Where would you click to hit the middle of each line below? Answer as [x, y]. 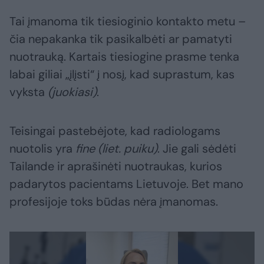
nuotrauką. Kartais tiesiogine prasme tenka [124, 56]
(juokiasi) [72, 92]
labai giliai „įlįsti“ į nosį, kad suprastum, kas [122, 74]
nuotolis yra [42, 148]
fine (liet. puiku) [116, 148]
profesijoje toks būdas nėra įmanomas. [114, 201]
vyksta [29, 92]
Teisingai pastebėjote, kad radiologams [115, 131]
